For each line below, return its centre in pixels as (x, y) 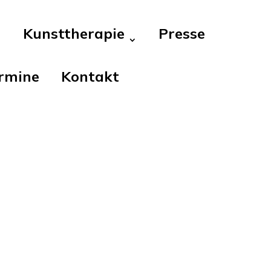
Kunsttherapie (74, 33)
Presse (182, 33)
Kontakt (90, 76)
